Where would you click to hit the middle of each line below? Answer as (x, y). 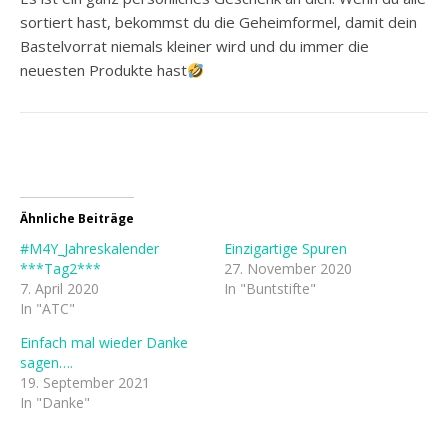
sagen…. (46, 363)
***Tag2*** (60, 269)
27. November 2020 (288, 269)
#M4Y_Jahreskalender (89, 249)
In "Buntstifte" (270, 289)
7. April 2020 (59, 289)
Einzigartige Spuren (285, 249)
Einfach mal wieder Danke (104, 343)
